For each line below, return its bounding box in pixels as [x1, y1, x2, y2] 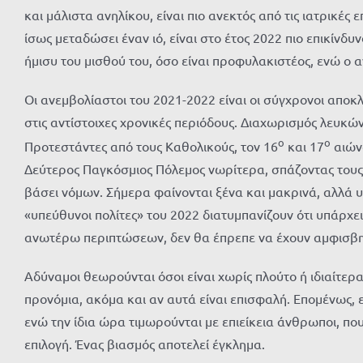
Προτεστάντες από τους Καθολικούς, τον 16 [24, 138, 278, 155]
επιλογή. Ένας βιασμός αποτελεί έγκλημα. [24, 335, 265, 352]
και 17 [284, 138, 324, 155]
